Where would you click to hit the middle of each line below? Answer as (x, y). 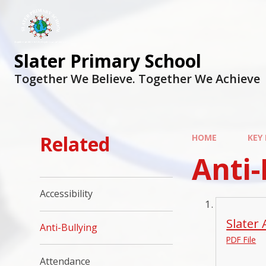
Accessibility (66, 194)
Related (75, 144)
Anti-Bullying (69, 228)
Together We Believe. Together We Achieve (137, 78)
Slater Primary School (108, 61)
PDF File (241, 240)
